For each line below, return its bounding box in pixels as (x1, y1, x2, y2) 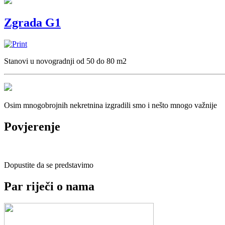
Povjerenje (4, 120, 60, 133)
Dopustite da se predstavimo (4, 160, 93, 169)
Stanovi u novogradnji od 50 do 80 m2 (4, 56, 127, 65)
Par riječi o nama (4, 179, 94, 193)
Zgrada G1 (4, 16, 61, 29)
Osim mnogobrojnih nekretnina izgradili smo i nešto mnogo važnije (4, 100, 217, 109)
